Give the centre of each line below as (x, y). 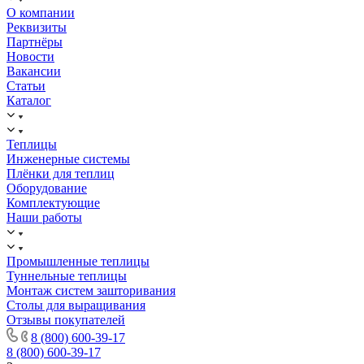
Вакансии (34, 71)
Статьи (26, 86)
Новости (30, 57)
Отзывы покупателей (66, 320)
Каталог (29, 101)
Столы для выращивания (76, 305)
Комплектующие (53, 203)
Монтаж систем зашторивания (91, 291)
